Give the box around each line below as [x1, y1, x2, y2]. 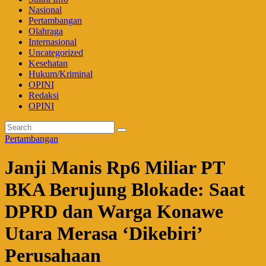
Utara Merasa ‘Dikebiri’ [5, 223, 202, 245]
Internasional [28, 37, 77, 47]
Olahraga [28, 26, 63, 36]
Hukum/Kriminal [28, 69, 93, 79]
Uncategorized [28, 47, 83, 58]
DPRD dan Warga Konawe [5, 201, 223, 223]
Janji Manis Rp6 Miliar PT [5, 157, 224, 179]
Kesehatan [28, 58, 68, 68]
